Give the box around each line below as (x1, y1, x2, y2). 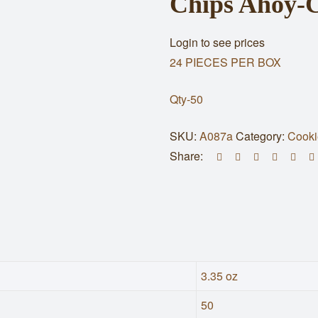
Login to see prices (170, 34, 265, 50)
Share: (170, 148, 203, 164)
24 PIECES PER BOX (170, 54, 281, 70)
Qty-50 (170, 91, 203, 107)
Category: (236, 128, 287, 144)
